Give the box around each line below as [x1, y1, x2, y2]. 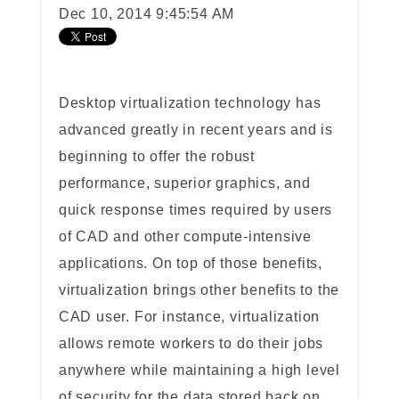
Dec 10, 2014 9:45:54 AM [58, 6, 235, 22]
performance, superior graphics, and [58, 175, 311, 191]
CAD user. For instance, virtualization [58, 309, 321, 325]
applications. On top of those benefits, [58, 256, 322, 272]
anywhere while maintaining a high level [58, 362, 340, 379]
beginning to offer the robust [58, 149, 255, 165]
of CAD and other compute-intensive [58, 229, 312, 245]
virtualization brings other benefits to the [58, 282, 340, 298]
